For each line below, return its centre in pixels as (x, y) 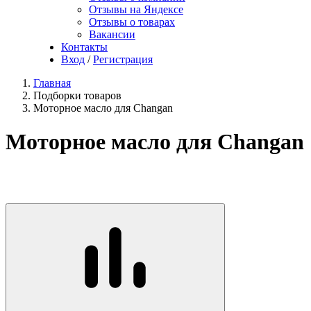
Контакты (84, 47)
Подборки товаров (77, 95)
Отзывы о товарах (132, 22)
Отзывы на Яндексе (136, 9)
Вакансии (112, 34)
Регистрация (123, 59)
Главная (52, 83)
